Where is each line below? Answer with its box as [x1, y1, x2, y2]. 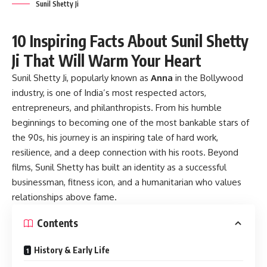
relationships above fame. [12, 191, 117, 203]
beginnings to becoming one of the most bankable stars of [12, 116, 249, 128]
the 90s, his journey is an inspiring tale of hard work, [12, 131, 218, 143]
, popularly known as [67, 72, 151, 83]
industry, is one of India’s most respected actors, [12, 86, 206, 98]
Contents [37, 216, 78, 230]
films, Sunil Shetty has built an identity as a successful [12, 161, 226, 173]
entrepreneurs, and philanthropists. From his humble [12, 101, 222, 113]
